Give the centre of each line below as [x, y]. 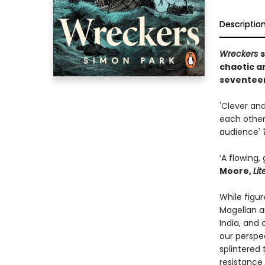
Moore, [236, 171]
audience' [241, 132]
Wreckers [240, 54]
